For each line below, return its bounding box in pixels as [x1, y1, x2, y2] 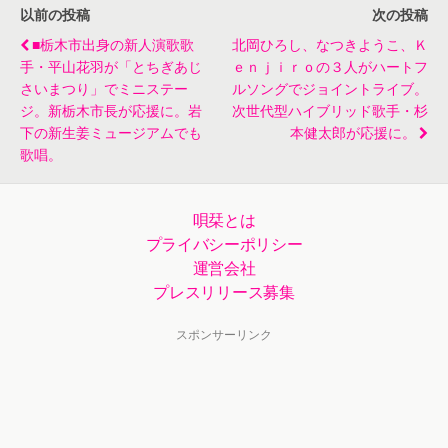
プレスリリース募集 [153, 280, 295, 303]
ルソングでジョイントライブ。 [232, 77, 428, 98]
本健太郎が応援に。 [290, 121, 416, 142]
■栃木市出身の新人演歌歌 [32, 33, 194, 54]
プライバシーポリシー [145, 232, 303, 255]
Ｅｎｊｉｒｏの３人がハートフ [232, 55, 428, 76]
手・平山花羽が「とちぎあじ [20, 55, 202, 76]
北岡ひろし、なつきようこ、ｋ [232, 33, 428, 54]
